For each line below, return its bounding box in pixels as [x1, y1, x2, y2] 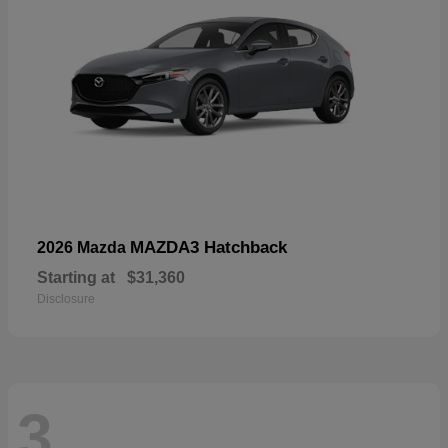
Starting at [37, 269, 115, 287]
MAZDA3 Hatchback [130, 238, 287, 258]
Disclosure [37, 292, 95, 307]
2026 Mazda [37, 239, 130, 257]
